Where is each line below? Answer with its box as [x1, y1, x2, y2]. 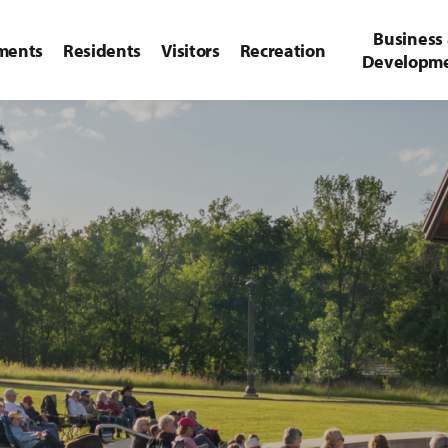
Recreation [239, 38, 326, 62]
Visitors [161, 38, 220, 62]
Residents [63, 38, 142, 62]
